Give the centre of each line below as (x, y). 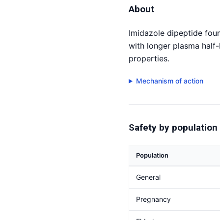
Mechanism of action (169, 81)
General (148, 177)
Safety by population (173, 127)
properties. (149, 58)
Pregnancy (153, 199)
